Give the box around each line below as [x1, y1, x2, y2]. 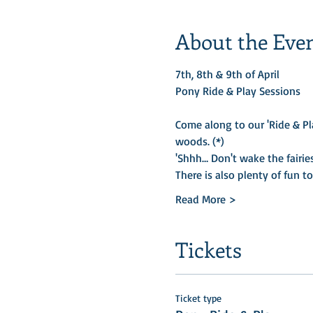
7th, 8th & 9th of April [175, 67, 279, 82]
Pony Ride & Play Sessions [175, 84, 300, 99]
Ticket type [175, 292, 221, 305]
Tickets [175, 235, 242, 264]
